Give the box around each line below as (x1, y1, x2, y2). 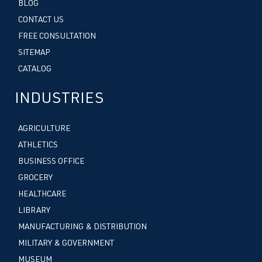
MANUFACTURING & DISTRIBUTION (18, 223, 147, 232)
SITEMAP (18, 49, 50, 57)
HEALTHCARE (18, 190, 66, 199)
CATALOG (18, 65, 51, 74)
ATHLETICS (18, 141, 58, 150)
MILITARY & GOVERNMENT (18, 239, 114, 248)
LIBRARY (18, 206, 50, 215)
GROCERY (18, 174, 53, 182)
